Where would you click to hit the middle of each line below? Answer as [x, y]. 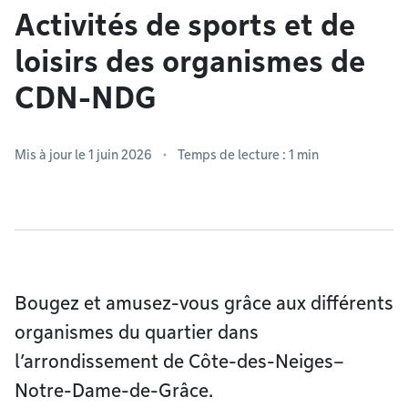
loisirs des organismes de [190, 61]
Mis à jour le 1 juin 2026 [83, 155]
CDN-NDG [86, 98]
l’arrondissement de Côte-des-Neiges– [179, 362]
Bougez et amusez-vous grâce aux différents [204, 303]
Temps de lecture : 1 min [248, 155]
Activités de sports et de [185, 25]
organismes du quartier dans [137, 332]
